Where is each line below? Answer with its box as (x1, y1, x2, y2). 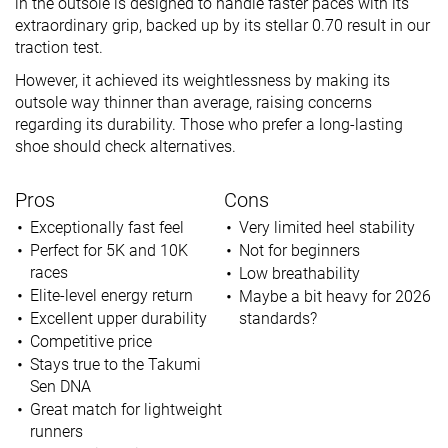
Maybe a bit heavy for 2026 (238, 286, 431, 306)
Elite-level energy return (29, 285, 193, 305)
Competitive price (29, 331, 152, 351)
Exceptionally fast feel (29, 217, 184, 237)
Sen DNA (30, 376, 91, 396)
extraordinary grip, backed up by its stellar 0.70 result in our (15, 15, 430, 35)
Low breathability (238, 263, 360, 283)
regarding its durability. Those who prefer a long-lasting (15, 114, 403, 134)
